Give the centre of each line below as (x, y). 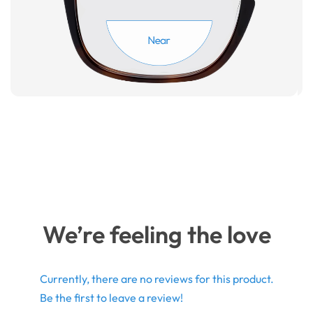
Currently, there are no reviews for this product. (156, 279)
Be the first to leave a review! (111, 298)
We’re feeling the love (156, 235)
